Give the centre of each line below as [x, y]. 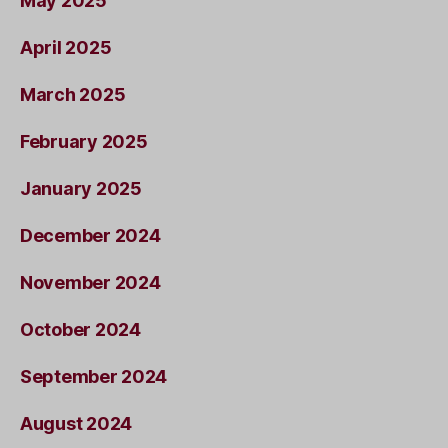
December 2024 [90, 235]
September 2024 [94, 376]
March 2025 [73, 94]
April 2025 [66, 47]
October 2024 [80, 329]
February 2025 [84, 141]
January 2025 [81, 188]
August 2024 [76, 423]
